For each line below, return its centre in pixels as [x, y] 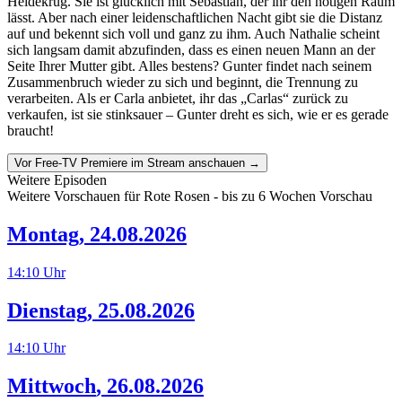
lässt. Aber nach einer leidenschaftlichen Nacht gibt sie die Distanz [195, 17]
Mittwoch [52, 386]
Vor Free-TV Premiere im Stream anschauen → [137, 162]
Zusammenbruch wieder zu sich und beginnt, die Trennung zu [183, 82]
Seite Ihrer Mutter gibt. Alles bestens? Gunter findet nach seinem [189, 66]
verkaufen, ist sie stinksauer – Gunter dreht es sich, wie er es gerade [198, 114]
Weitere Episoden [57, 179]
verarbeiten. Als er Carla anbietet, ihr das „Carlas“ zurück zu [178, 98]
